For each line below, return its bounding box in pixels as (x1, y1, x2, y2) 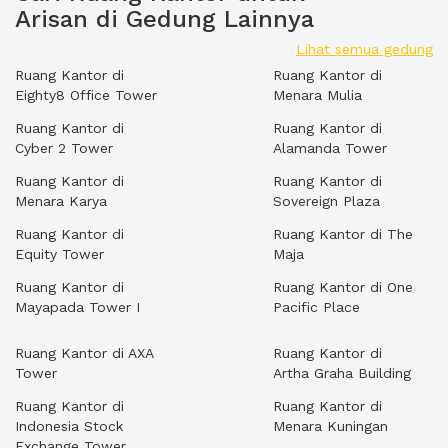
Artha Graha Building (273, 365, 411, 381)
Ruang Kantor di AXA (15, 345, 153, 361)
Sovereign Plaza (273, 193, 380, 209)
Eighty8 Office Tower (15, 87, 157, 103)
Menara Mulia (273, 87, 362, 103)
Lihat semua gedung (296, 41, 433, 57)
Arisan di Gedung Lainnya (15, 5, 314, 33)
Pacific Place (273, 299, 360, 315)
